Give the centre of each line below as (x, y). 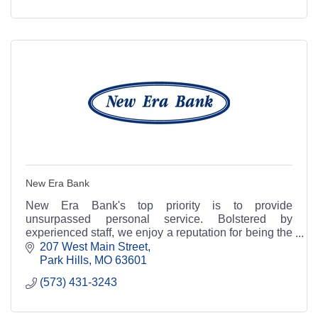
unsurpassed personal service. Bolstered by (159, 219)
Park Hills (64, 261)
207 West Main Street (94, 247)
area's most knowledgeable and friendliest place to (159, 246)
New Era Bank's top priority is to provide (159, 206)
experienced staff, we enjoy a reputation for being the (159, 233)
